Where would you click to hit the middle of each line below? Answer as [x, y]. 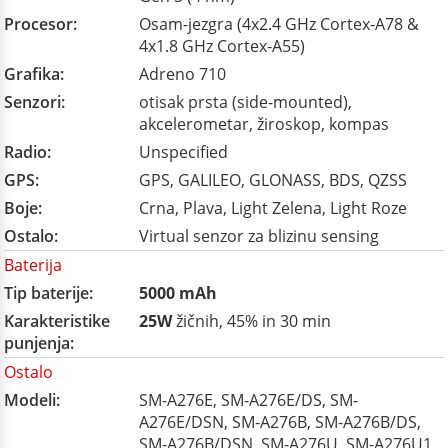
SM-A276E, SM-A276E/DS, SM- [248, 400]
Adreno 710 [182, 74]
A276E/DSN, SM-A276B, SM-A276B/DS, [280, 422]
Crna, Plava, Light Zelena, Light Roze [273, 208]
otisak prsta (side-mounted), [245, 102]
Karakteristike [57, 321]
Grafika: [34, 74]
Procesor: [40, 24]
